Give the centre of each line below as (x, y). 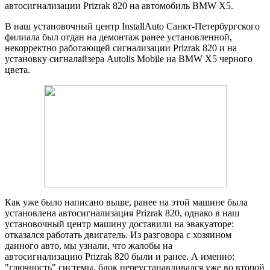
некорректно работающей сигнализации (89, 48)
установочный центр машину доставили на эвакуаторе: (119, 224)
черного (236, 58)
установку (26, 58)
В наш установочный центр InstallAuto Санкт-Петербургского (132, 26)
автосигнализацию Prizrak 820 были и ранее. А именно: (120, 256)
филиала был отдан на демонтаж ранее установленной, (118, 37)
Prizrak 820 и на (205, 48)
